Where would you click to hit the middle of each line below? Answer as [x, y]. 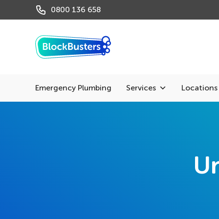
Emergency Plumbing [73, 88]
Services [141, 88]
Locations [199, 88]
